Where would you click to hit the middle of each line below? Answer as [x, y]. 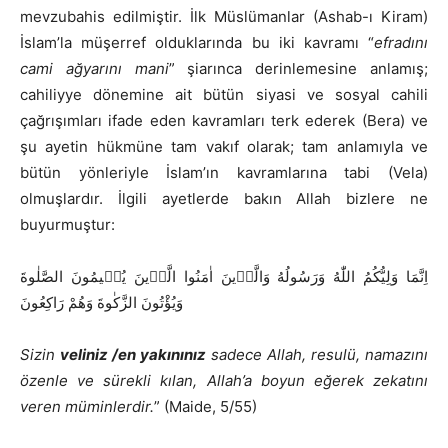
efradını [401, 43]
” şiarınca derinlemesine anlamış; [298, 69]
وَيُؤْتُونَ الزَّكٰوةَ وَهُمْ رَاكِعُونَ [101, 303]
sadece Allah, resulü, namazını [319, 355]
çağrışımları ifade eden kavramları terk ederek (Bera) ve [224, 121]
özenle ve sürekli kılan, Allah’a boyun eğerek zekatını [224, 381]
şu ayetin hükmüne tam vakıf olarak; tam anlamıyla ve [224, 147]
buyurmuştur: [67, 225]
